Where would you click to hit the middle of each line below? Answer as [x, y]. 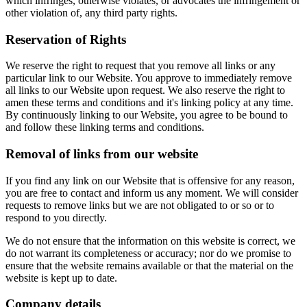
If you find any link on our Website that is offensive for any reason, [150, 180]
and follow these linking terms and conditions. [105, 127]
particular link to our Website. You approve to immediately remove [149, 78]
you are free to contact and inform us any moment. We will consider [152, 193]
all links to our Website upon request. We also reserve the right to [145, 90]
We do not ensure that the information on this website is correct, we [150, 241]
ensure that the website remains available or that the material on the [149, 265]
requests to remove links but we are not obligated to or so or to [140, 205]
